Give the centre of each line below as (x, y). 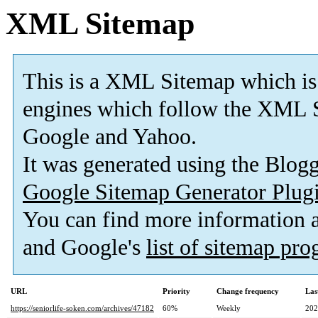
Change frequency (248, 291)
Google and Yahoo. (110, 137)
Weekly (229, 308)
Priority (176, 291)
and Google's (84, 248)
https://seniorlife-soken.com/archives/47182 (82, 308)
